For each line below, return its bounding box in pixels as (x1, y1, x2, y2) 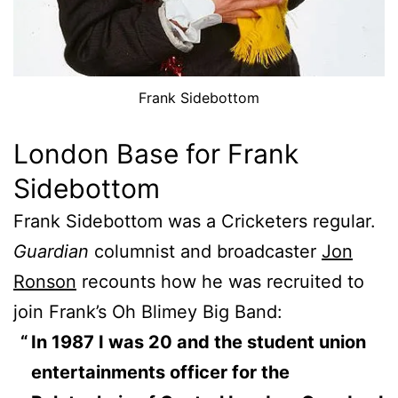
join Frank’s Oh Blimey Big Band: (13, 300, 283, 322)
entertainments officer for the (31, 361, 290, 383)
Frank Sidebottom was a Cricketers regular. (13, 210, 376, 232)
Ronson (13, 270, 76, 292)
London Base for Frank (13, 137, 298, 170)
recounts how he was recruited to (76, 270, 364, 292)
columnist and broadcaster (89, 240, 322, 262)
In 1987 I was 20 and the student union (31, 330, 366, 353)
